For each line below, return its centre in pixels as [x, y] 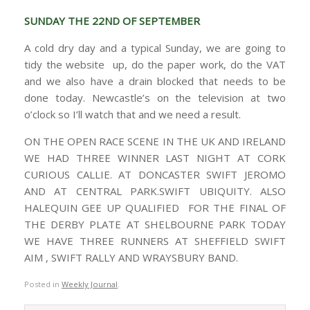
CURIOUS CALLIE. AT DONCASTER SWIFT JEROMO [155, 175]
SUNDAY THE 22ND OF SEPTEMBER [112, 21]
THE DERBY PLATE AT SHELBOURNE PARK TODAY [155, 225]
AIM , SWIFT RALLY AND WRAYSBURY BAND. [131, 258]
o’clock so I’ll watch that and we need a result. [133, 115]
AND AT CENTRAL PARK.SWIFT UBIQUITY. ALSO [155, 191]
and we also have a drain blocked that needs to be [155, 81]
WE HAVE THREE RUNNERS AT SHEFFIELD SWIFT [155, 241]
